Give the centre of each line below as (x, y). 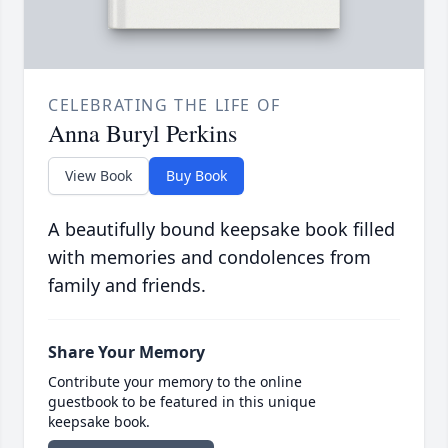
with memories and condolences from (209, 257)
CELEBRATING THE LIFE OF (164, 105)
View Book (98, 176)
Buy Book (196, 176)
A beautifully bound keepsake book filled (221, 229)
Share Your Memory (126, 352)
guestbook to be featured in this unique (182, 402)
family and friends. (127, 285)
